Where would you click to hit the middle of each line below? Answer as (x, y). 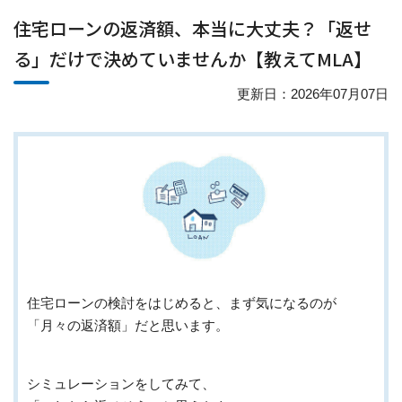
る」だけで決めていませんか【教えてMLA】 (192, 59)
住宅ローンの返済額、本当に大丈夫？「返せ (192, 28)
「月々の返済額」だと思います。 (128, 326)
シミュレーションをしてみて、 (121, 384)
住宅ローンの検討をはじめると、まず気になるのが (182, 303)
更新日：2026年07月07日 (313, 94)
